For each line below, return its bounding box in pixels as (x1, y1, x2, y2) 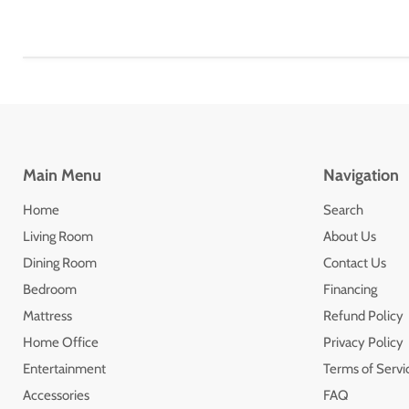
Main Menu (23, 164, 101, 185)
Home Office (23, 333, 99, 351)
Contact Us (322, 254, 386, 271)
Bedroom (23, 280, 77, 298)
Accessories (23, 386, 89, 404)
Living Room (23, 227, 93, 245)
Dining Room (23, 254, 97, 271)
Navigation (322, 164, 399, 185)
